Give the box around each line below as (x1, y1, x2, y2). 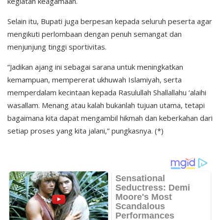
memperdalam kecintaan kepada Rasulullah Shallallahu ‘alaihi (7, 87, 206, 98)
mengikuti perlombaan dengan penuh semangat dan (7, 29, 182, 39)
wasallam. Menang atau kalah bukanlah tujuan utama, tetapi (7, 100, 205, 110)
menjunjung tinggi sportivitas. (7, 42, 107, 52)
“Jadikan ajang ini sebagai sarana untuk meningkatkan (7, 62, 183, 72)
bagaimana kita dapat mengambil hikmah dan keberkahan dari (7, 113, 213, 123)
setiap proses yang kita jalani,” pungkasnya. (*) (7, 126, 164, 136)
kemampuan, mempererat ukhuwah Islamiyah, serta (7, 75, 182, 85)
